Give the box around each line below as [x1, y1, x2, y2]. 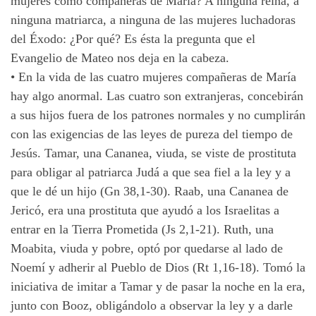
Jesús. [11, 146, 44, 161]
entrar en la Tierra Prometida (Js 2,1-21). [11, 222, 224, 237]
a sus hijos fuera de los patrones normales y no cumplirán [11, 108, 305, 123]
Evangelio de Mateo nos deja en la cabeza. [11, 51, 229, 66]
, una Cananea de [200, 184, 288, 199]
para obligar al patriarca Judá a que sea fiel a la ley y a [11, 165, 291, 180]
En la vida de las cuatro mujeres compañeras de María [18, 70, 296, 85]
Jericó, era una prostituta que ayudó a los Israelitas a [11, 203, 279, 218]
